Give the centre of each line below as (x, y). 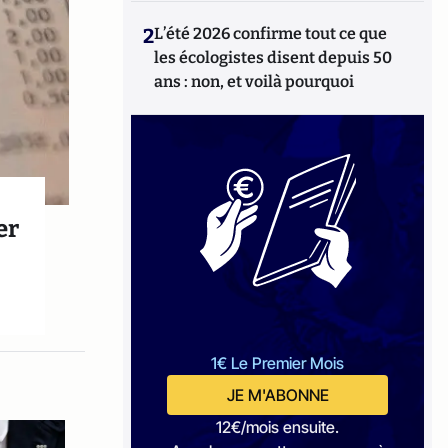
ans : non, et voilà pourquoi (254, 81)
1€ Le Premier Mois (278, 363)
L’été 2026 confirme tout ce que (271, 33)
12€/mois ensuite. (278, 427)
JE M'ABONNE (277, 395)
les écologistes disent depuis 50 (273, 57)
